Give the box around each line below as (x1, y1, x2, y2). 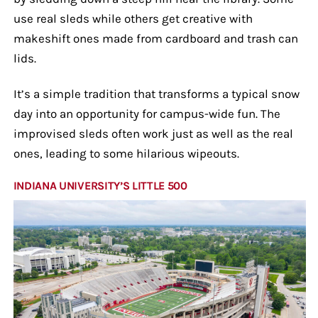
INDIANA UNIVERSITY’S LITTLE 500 (13, 178, 187, 192)
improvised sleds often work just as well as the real (13, 126, 293, 141)
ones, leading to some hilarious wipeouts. (13, 146, 239, 160)
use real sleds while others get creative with (13, 11, 253, 26)
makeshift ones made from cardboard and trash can (13, 31, 298, 45)
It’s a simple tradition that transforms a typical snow (13, 86, 300, 101)
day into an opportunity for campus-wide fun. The (13, 106, 280, 121)
